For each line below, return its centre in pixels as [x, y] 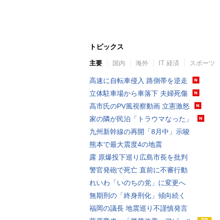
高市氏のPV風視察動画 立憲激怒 [139, 106]
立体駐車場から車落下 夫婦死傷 [138, 93]
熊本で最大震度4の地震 [126, 144]
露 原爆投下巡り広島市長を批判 [138, 157]
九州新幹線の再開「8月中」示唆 [139, 132]
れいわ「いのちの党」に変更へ [137, 183]
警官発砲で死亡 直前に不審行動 [138, 170]
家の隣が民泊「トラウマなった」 [141, 119]
